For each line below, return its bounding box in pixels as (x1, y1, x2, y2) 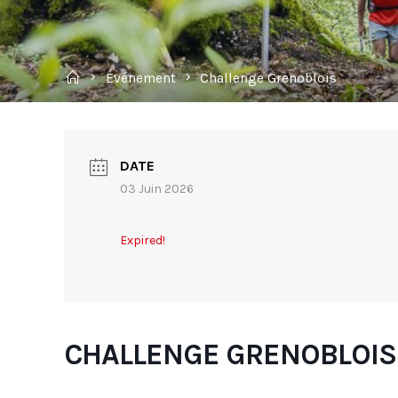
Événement (105, 70, 176, 87)
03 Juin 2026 (120, 181, 195, 196)
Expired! (120, 233, 166, 248)
